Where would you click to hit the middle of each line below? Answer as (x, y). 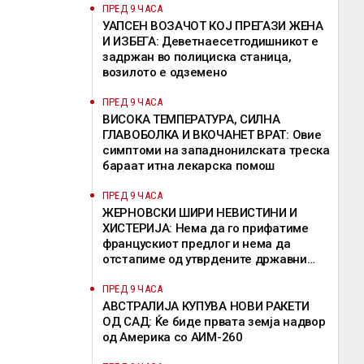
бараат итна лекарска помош (189, 166)
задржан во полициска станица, (197, 57)
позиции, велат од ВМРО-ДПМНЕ (198, 275)
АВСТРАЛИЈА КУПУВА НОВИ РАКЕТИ (206, 306)
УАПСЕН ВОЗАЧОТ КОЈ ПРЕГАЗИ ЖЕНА (213, 26)
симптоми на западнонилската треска (216, 150)
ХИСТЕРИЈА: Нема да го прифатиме (206, 228)
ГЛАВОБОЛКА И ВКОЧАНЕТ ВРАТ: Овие (212, 135)
